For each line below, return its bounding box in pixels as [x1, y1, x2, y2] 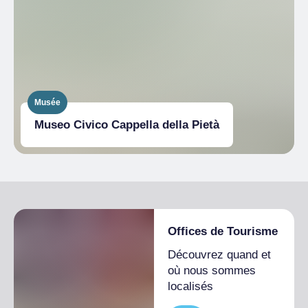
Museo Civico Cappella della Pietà [34, 118, 219, 132]
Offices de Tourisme [168, 225, 278, 239]
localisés [168, 280, 213, 294]
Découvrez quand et [168, 248, 271, 262]
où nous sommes [168, 264, 256, 278]
